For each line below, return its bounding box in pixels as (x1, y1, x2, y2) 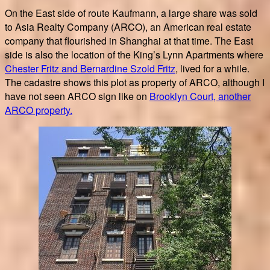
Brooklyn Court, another (149, 89, 251, 103)
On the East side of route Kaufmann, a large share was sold (5, 5, 257, 20)
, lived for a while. (175, 61, 250, 75)
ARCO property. (5, 102, 72, 117)
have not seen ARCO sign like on (5, 89, 149, 103)
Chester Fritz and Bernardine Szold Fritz (5, 61, 175, 75)
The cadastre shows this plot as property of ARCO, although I (5, 75, 265, 89)
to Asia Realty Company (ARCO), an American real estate (5, 19, 251, 34)
